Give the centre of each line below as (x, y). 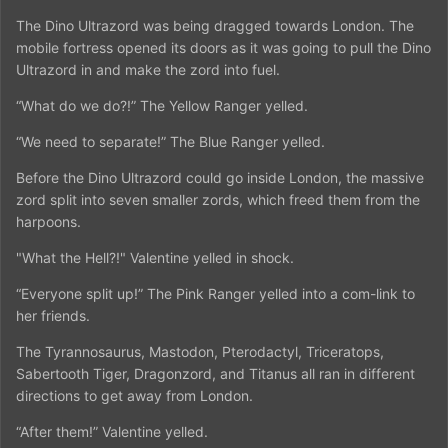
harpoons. (48, 221)
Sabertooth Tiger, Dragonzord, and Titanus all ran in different (215, 373)
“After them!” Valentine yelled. (112, 431)
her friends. (53, 315)
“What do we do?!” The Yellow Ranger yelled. (162, 105)
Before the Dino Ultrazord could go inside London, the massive (220, 177)
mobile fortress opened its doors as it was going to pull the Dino (223, 47)
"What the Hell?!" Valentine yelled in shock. (155, 257)
